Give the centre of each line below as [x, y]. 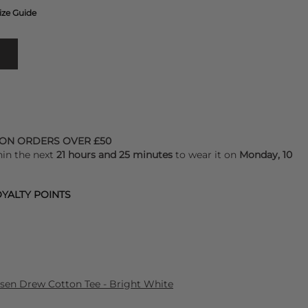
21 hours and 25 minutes [114, 155]
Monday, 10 [266, 155]
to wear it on [206, 155]
